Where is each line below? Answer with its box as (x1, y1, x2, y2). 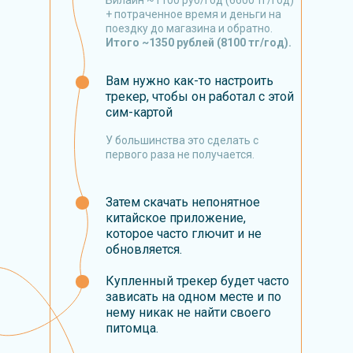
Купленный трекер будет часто (106, 273, 289, 288)
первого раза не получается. (106, 148, 255, 161)
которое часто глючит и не (106, 226, 262, 241)
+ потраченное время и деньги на (106, 8, 281, 20)
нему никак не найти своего (106, 305, 271, 320)
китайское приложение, (106, 210, 246, 225)
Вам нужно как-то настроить (106, 73, 273, 88)
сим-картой (106, 105, 173, 120)
